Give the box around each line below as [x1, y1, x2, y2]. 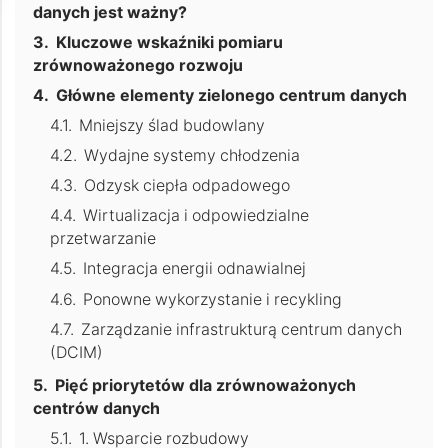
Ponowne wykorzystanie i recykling [83, 289, 343, 309]
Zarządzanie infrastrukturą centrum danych [81, 319, 403, 339]
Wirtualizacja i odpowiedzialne [83, 206, 310, 226]
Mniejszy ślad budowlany [79, 116, 266, 136]
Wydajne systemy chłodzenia [84, 146, 301, 166]
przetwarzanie [50, 229, 157, 249]
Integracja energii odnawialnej [83, 259, 307, 279]
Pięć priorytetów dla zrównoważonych [54, 376, 356, 396]
